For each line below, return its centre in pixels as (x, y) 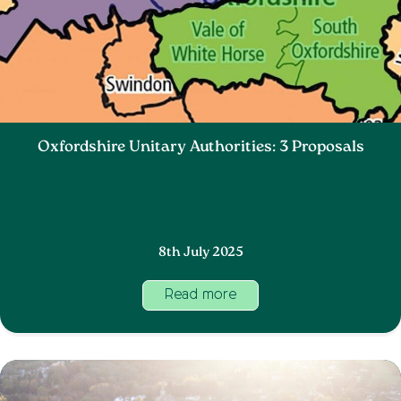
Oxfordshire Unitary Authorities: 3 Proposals (200, 148)
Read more (200, 295)
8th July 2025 (200, 252)
